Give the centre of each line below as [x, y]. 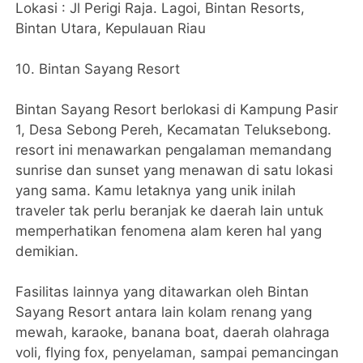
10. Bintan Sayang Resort [98, 69]
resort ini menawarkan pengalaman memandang [174, 150]
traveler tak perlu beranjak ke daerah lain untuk [170, 211]
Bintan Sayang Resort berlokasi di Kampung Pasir [177, 110]
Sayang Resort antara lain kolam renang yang [164, 312]
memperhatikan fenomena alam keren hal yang [169, 231]
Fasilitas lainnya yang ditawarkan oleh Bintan [162, 292]
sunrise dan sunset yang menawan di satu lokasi [175, 171]
